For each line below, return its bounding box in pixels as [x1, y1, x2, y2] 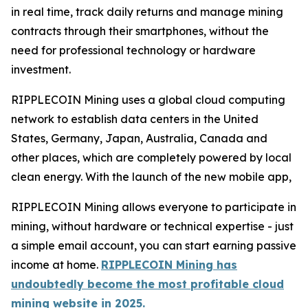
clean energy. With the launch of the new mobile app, [11, 170, 291, 184]
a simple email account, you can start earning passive [11, 239, 296, 252]
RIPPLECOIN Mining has [101, 258, 237, 272]
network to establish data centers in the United [11, 112, 258, 126]
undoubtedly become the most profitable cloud [11, 277, 284, 291]
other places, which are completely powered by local [11, 151, 291, 164]
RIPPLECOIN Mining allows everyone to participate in [11, 200, 296, 214]
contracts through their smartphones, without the [11, 24, 269, 38]
